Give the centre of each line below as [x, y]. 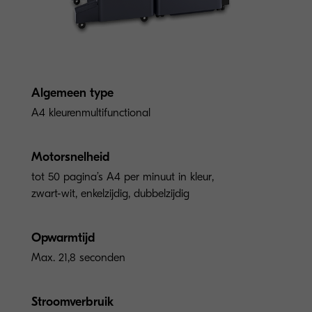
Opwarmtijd [63, 237]
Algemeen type [72, 93]
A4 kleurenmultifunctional [91, 112]
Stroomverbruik [72, 302]
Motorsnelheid [71, 157]
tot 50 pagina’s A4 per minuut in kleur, [123, 177]
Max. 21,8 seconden [78, 257]
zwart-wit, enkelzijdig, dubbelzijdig [110, 193]
